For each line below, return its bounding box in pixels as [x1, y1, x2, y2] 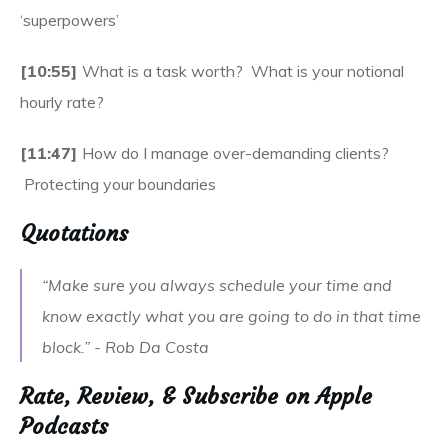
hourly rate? [20, 92, 104, 112]
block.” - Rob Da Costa [42, 337, 209, 357]
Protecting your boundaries [20, 174, 216, 194]
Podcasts [20, 413, 108, 440]
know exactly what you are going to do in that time [42, 306, 421, 326]
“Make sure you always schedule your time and [42, 275, 392, 295]
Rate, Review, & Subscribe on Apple [20, 383, 372, 410]
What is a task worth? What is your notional [82, 61, 404, 81]
